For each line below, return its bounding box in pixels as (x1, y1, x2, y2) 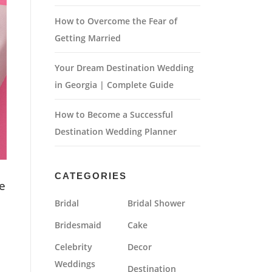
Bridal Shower (127, 197, 185, 209)
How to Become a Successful (55, 109, 173, 120)
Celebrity (55, 241, 92, 253)
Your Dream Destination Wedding (55, 62, 194, 73)
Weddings (55, 258, 95, 270)
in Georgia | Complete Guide (55, 79, 174, 90)
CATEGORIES (55, 171, 127, 181)
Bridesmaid (55, 219, 101, 231)
